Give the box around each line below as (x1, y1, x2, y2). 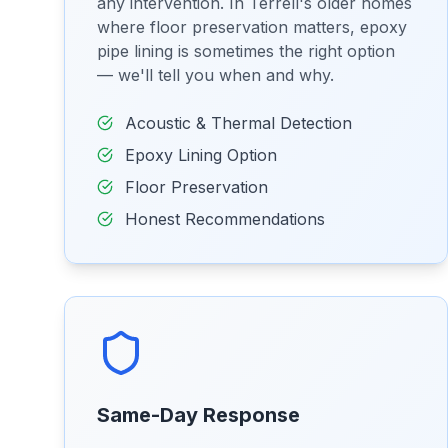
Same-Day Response (97, 403, 300, 427)
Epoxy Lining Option (125, 145, 277, 165)
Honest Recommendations (125, 209, 325, 229)
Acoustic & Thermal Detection (125, 113, 352, 133)
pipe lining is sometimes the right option (97, 41, 395, 61)
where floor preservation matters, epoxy (97, 17, 407, 37)
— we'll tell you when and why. (97, 65, 334, 85)
